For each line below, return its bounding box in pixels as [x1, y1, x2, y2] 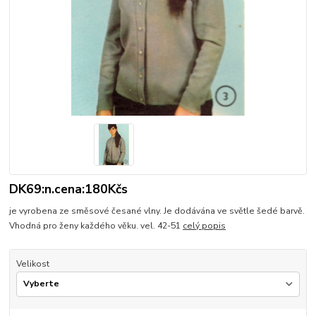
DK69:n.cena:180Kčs [9, 181, 128, 198]
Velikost [16, 257, 49, 269]
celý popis [183, 219, 226, 231]
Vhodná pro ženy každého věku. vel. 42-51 [9, 219, 183, 231]
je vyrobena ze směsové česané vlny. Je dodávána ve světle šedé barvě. [9, 205, 305, 217]
